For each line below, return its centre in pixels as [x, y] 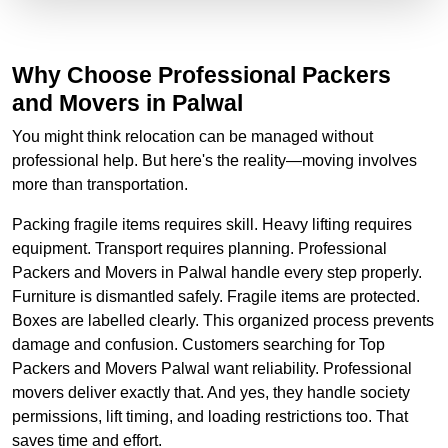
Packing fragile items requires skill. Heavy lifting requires [212, 224]
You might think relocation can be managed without [192, 136]
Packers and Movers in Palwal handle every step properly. [217, 272]
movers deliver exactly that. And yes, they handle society [211, 392]
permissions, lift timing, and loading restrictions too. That [210, 416]
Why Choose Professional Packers [201, 74]
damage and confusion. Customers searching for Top [198, 344]
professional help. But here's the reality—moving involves [214, 160]
